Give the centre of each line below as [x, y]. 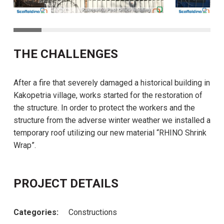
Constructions [93, 212]
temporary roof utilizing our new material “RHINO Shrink [110, 132]
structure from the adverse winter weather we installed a [112, 120]
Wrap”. [25, 145]
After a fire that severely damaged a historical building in [112, 82]
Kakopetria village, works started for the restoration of [108, 95]
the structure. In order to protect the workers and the [104, 107]
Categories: [36, 212]
